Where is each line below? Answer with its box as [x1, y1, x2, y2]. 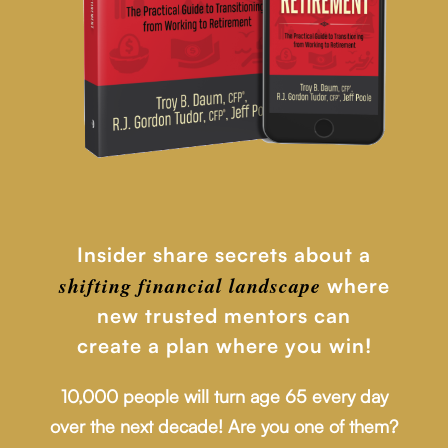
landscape [228, 271, 321, 300]
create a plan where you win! [76, 333, 372, 359]
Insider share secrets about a [77, 242, 371, 268]
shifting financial [58, 271, 223, 300]
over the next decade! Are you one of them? [50, 415, 398, 438]
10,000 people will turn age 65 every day [60, 385, 388, 408]
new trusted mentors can [97, 303, 351, 329]
